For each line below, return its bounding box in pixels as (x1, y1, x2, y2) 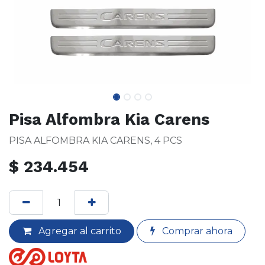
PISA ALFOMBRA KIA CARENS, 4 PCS (9, 135, 182, 147)
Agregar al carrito (35, 225, 121, 237)
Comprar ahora (159, 225, 232, 237)
